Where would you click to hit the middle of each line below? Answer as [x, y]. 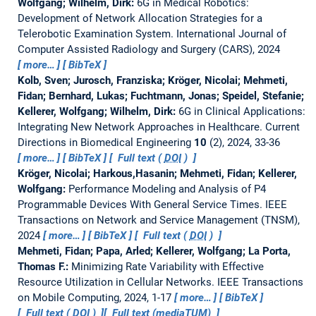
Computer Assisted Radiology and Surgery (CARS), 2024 [148, 49]
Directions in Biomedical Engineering [105, 142]
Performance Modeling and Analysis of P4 [167, 189]
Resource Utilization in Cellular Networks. [117, 282]
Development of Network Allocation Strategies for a [140, 18]
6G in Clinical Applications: [242, 111]
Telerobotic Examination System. [97, 34]
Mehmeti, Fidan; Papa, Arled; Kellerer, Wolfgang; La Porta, [154, 251]
